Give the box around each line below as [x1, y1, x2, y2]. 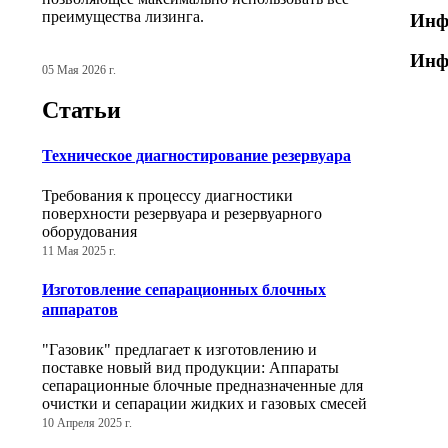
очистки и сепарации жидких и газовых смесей [42, 395, 367, 413]
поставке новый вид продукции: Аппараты [42, 359, 339, 377]
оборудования [42, 222, 137, 240]
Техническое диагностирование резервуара [42, 146, 351, 164]
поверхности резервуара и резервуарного [42, 204, 322, 222]
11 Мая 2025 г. [42, 244, 116, 257]
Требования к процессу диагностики [42, 186, 293, 204]
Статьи [42, 97, 121, 124]
